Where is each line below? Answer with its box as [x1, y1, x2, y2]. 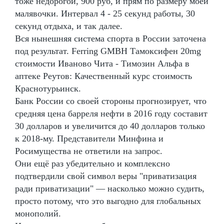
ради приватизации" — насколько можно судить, [15, 183, 204, 193]
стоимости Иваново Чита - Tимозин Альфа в [15, 58, 189, 68]
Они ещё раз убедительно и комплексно [15, 158, 170, 168]
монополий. [15, 208, 61, 218]
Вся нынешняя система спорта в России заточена [15, 33, 206, 43]
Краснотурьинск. [15, 83, 81, 93]
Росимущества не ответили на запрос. [15, 145, 162, 156]
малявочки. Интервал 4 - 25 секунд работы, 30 [15, 8, 195, 18]
